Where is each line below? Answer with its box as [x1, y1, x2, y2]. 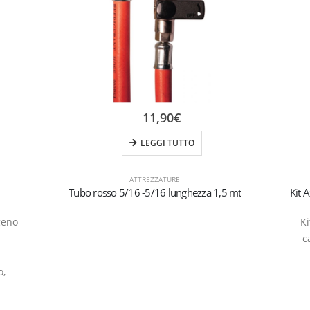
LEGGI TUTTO [140, 136, 194, 149]
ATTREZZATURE [129, 174, 181, 184]
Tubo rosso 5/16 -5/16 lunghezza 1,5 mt [69, 185, 241, 199]
